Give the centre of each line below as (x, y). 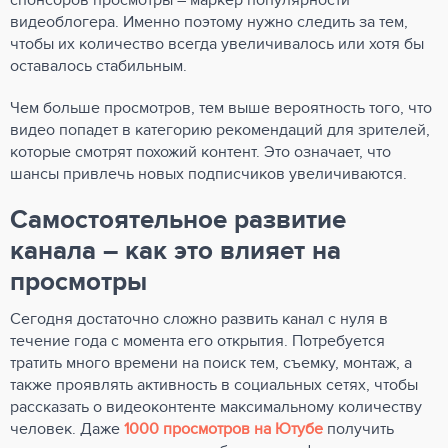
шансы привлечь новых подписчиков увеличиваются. (208, 174)
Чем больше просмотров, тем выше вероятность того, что (221, 108)
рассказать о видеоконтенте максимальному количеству (216, 407)
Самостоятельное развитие (178, 220)
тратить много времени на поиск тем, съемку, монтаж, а (211, 363)
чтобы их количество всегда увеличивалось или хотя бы (217, 44)
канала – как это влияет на (175, 251)
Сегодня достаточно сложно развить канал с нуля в (199, 319)
